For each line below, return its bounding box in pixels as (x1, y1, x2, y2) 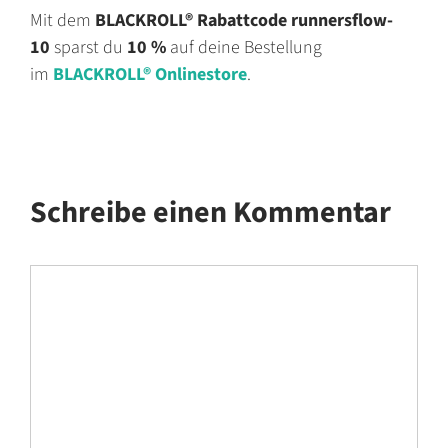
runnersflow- (291, 8, 393, 34)
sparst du (50, 35, 127, 61)
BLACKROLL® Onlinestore (53, 62, 247, 88)
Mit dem (30, 8, 95, 34)
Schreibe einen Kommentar (30, 191, 391, 235)
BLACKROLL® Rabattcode (95, 8, 291, 34)
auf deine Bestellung (166, 35, 322, 61)
